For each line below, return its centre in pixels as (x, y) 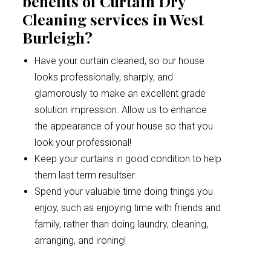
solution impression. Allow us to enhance (121, 110)
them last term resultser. (86, 175)
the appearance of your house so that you (124, 126)
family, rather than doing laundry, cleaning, (121, 224)
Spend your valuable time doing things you (124, 191)
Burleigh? (57, 37)
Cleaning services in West (113, 19)
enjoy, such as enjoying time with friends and (128, 208)
